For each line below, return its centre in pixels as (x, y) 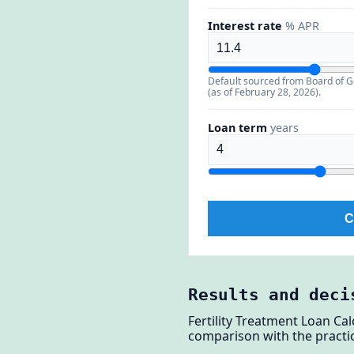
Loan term (239, 127)
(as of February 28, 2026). (264, 92)
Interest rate (247, 26)
